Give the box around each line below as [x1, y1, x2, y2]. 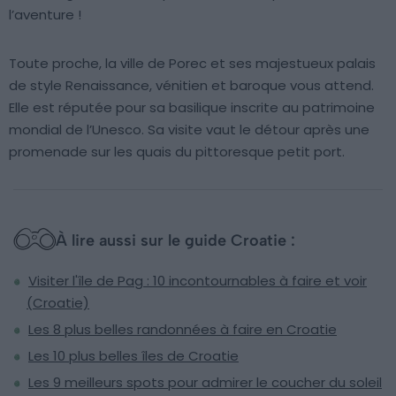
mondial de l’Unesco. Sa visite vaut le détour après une [9, 120, 369, 140]
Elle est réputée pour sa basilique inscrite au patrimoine [9, 98, 375, 118]
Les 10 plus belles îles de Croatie [28, 346, 239, 366]
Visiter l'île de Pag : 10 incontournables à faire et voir [28, 271, 367, 291]
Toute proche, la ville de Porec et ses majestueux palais [9, 54, 376, 73]
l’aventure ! [9, 5, 81, 25]
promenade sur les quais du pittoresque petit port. [9, 142, 345, 162]
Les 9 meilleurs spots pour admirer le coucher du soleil [28, 373, 382, 392]
